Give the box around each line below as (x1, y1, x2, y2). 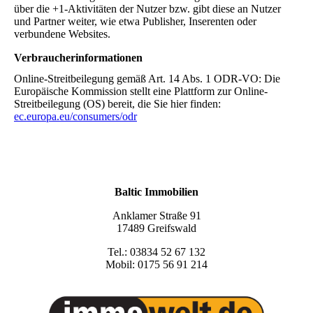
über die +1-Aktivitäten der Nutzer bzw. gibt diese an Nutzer (14, 3, 281, 15)
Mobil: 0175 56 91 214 (105, 258, 208, 270)
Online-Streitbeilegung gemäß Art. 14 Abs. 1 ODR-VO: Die (14, 72, 280, 85)
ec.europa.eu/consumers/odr (14, 110, 137, 122)
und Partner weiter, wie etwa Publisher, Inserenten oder (14, 15, 256, 28)
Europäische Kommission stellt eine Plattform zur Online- (14, 85, 268, 97)
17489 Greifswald (117, 221, 196, 234)
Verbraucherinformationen (14, 52, 143, 64)
